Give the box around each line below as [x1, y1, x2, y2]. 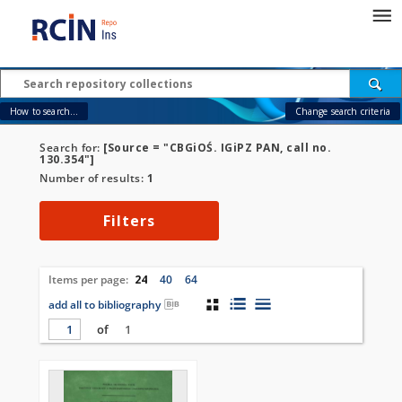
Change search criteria [294, 105, 390, 118]
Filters [103, 211, 155, 231]
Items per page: [48, 272, 131, 287]
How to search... [10, 105, 79, 118]
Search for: [39, 140, 103, 155]
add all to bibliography [48, 297, 161, 312]
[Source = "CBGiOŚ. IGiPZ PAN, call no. [103, 140, 331, 155]
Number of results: [39, 170, 147, 186]
